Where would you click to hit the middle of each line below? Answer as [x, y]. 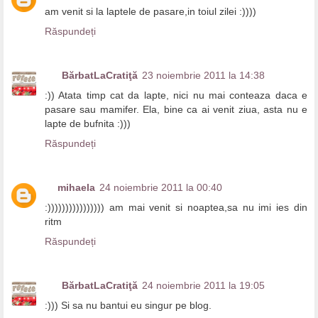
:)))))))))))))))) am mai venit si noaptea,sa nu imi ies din [176, 208]
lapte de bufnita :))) [88, 124]
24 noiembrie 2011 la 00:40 [161, 188]
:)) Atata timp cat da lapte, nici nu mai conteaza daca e [176, 95]
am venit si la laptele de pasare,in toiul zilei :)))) [150, 12]
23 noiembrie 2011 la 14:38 [203, 76]
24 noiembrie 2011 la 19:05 [203, 286]
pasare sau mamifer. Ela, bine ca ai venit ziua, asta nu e [176, 110]
